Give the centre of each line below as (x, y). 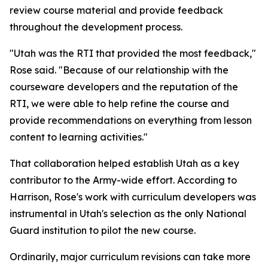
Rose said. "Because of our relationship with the (119, 70)
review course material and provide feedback (116, 10)
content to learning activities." (79, 137)
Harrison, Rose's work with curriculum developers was (133, 197)
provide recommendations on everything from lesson (131, 120)
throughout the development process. (96, 27)
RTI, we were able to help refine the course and (119, 103)
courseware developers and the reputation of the (124, 87)
